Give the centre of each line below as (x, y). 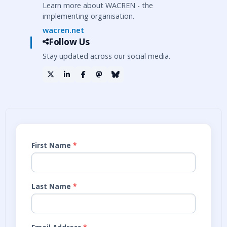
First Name (51, 145)
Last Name (51, 186)
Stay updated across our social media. (106, 56)
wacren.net (63, 30)
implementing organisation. (88, 16)
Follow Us (69, 42)
